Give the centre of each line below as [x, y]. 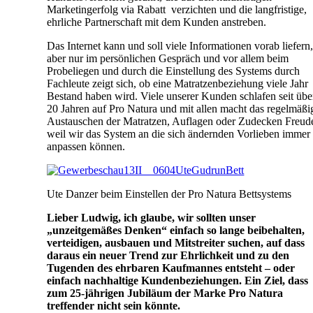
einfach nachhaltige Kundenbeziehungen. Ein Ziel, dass [178, 280]
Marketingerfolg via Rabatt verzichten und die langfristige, [177, 9]
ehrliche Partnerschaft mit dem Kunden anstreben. [157, 22]
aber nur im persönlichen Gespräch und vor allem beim [168, 58]
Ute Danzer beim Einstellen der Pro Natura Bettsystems [169, 194]
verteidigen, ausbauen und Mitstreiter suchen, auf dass [176, 242]
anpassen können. [86, 146]
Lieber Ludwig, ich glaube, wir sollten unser [152, 217]
